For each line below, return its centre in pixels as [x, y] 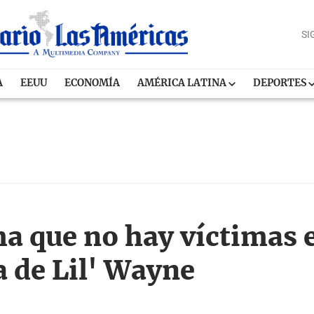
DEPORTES [281, 83]
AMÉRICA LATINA [183, 83]
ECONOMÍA [93, 83]
